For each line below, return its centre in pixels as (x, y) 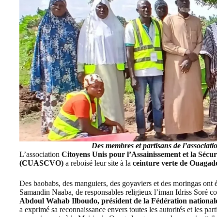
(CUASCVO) (42, 163)
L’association (40, 155)
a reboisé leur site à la (99, 163)
